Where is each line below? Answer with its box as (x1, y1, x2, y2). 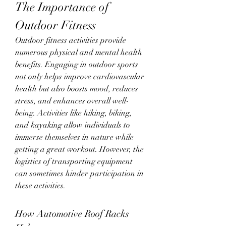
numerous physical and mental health (15, 47, 142, 58)
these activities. (15, 181, 66, 191)
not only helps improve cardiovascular (15, 72, 144, 82)
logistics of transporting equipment (15, 156, 133, 167)
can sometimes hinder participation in (15, 168, 144, 179)
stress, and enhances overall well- (15, 96, 129, 106)
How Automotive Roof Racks (15, 208, 129, 220)
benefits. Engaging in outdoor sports (15, 60, 138, 70)
